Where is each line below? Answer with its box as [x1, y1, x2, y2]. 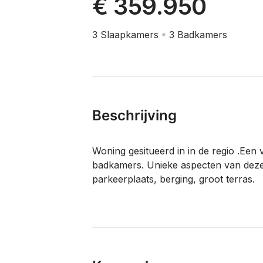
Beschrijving [92, 107, 177, 124]
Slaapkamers [97, 28, 159, 41]
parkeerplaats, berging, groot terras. [92, 173, 255, 185]
